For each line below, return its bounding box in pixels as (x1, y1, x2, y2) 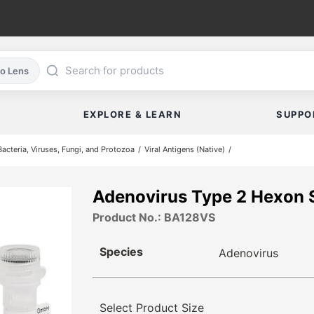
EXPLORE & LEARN (83, 109, 182, 121)
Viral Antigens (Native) (144, 144, 225, 154)
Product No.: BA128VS (93, 210, 215, 225)
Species (100, 245, 143, 259)
